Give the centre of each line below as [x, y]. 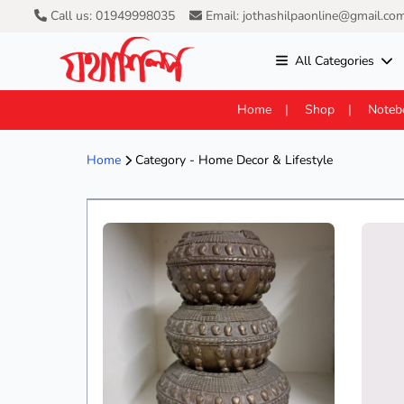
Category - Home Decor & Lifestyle [232, 160]
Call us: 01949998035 [111, 16]
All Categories [334, 61]
